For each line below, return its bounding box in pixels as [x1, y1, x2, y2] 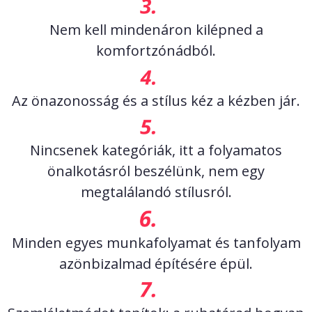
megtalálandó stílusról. [80, 182, 232, 201]
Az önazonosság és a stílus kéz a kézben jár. [12, 91, 300, 110]
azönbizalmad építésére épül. [59, 253, 253, 273]
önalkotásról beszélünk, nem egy [47, 161, 265, 180]
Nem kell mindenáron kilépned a [49, 20, 263, 40]
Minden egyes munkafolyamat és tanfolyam [11, 233, 301, 252]
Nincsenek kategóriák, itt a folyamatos [30, 140, 282, 159]
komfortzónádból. [96, 41, 216, 61]
